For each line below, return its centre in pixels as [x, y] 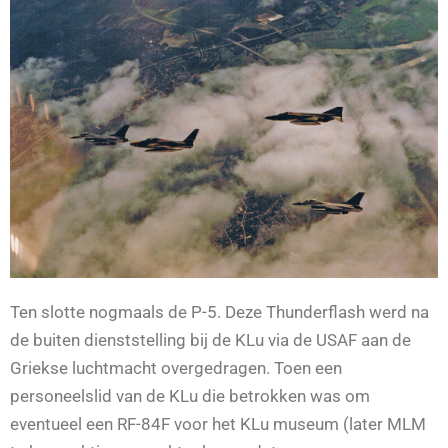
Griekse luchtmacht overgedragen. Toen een [176, 368]
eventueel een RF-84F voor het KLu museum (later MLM [218, 424]
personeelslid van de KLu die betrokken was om [190, 396]
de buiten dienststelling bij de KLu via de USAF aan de [210, 340]
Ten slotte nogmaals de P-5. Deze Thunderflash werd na [219, 312]
